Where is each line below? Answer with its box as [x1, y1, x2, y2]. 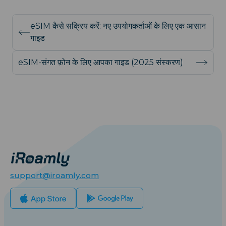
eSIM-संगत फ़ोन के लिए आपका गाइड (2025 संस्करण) [18, 57, 183, 67]
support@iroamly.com [10, 170, 99, 180]
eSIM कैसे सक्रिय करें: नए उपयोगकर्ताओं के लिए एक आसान [30, 21, 206, 31]
